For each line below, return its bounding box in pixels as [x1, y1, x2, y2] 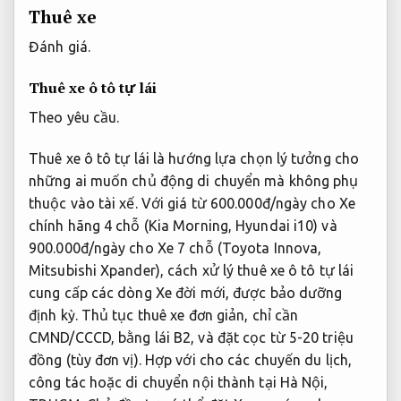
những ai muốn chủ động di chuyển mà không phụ [29, 172, 359, 189]
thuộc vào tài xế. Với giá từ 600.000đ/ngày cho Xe [29, 194, 355, 211]
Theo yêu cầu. [29, 108, 120, 125]
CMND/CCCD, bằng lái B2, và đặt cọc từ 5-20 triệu [29, 328, 354, 346]
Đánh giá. [29, 38, 90, 55]
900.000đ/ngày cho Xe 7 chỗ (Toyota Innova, [29, 239, 322, 256]
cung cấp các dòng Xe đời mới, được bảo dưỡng [29, 284, 343, 301]
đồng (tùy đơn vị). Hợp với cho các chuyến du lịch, [29, 351, 352, 368]
